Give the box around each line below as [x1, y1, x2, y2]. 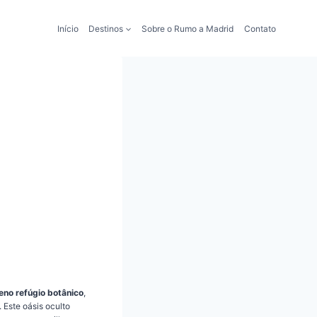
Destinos [88, 23, 124, 34]
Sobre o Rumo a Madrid [142, 23, 234, 34]
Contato [243, 23, 276, 34]
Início [57, 23, 79, 34]
